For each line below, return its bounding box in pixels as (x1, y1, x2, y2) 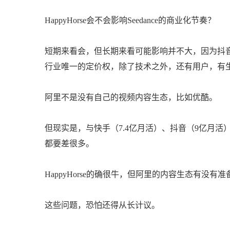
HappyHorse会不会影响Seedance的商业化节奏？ (45, 16, 216, 25)
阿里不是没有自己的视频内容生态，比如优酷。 (45, 93, 217, 102)
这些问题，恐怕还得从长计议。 (45, 201, 160, 209)
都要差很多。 (45, 139, 94, 148)
